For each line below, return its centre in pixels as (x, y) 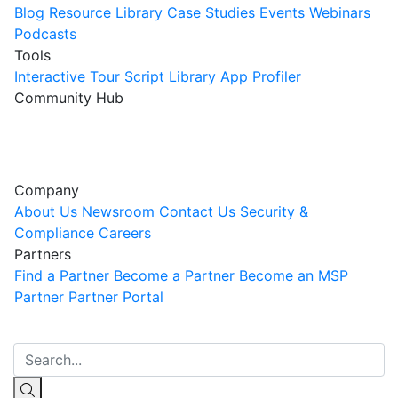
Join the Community (82, 141)
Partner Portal (116, 297)
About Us (46, 212)
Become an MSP (294, 276)
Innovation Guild (205, 134)
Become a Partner (174, 276)
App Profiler (261, 77)
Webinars (340, 13)
